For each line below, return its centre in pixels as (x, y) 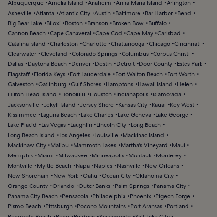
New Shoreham (28, 176)
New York (66, 176)
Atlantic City (74, 13)
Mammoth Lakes (95, 145)
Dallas (15, 64)
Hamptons (119, 84)
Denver (81, 64)
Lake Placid (22, 125)
